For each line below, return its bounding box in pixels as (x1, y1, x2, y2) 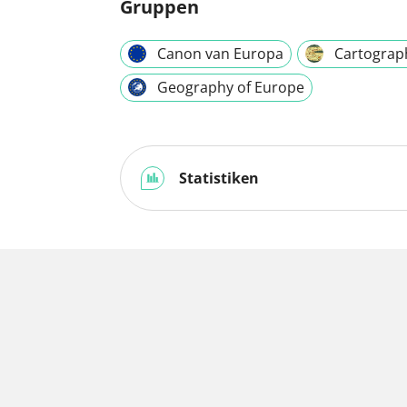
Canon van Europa (157, 43, 283, 64)
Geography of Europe (157, 76, 304, 97)
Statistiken (175, 167, 259, 188)
